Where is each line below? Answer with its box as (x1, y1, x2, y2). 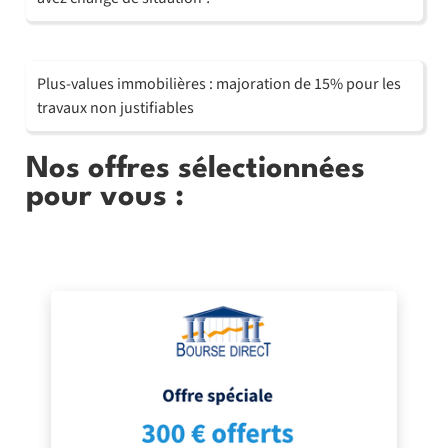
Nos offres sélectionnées (25, 154, 365, 184)
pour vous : (25, 182, 184, 212)
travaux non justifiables (36, 96, 194, 119)
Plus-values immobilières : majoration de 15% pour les (36, 72, 401, 95)
